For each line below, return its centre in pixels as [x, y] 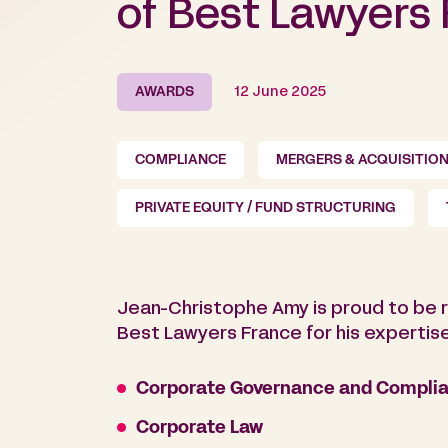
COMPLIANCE [180, 161]
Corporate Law [199, 429]
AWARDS [164, 93]
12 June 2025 [280, 93]
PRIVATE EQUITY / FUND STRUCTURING [265, 209]
